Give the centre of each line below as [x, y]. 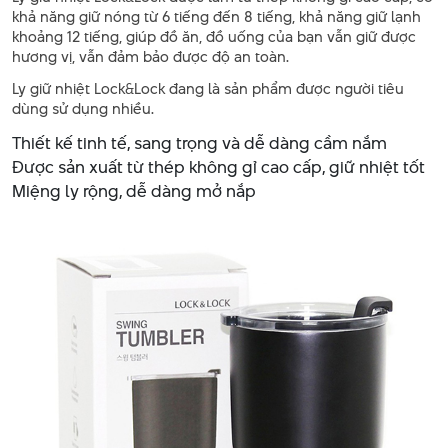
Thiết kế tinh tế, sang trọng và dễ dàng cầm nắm [199, 142]
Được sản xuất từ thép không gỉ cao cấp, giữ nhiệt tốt [218, 166]
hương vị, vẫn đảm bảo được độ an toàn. [150, 56]
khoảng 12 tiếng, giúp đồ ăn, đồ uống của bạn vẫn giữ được [214, 36]
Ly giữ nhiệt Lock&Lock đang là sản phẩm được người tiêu [208, 88]
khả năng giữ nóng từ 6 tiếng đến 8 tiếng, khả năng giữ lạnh [216, 16]
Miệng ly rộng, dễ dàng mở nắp [134, 190]
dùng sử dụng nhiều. [83, 108]
